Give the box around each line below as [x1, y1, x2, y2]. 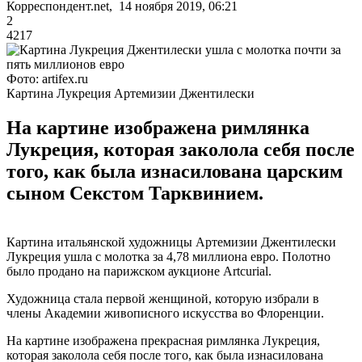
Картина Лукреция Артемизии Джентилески [6, 86, 255, 100]
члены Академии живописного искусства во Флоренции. [6, 305, 324, 320]
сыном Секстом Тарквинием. [6, 182, 263, 204]
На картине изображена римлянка [6, 116, 309, 138]
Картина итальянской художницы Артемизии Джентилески [6, 234, 336, 249]
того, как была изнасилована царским [6, 160, 343, 182]
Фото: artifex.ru [6, 71, 88, 86]
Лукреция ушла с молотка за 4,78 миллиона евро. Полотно [6, 249, 330, 263]
